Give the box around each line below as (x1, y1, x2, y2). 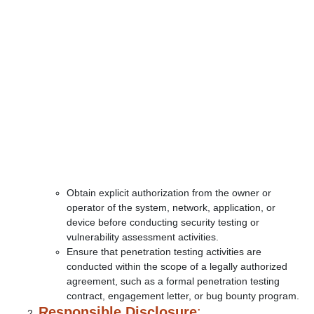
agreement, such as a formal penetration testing (67, 275, 280, 287)
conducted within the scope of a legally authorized (67, 261, 287, 272)
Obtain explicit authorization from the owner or (67, 187, 271, 198)
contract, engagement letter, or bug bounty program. (67, 290, 299, 301)
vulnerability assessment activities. (67, 231, 219, 243)
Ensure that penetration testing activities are (67, 246, 261, 257)
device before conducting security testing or (67, 217, 259, 228)
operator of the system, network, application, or (67, 202, 275, 213)
